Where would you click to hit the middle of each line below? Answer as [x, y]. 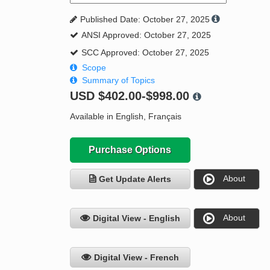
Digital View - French [136, 258]
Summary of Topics [118, 80]
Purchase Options [130, 150]
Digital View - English [136, 218]
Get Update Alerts [135, 179]
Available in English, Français [125, 117]
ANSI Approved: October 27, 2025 [146, 35]
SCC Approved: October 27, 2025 [145, 53]
